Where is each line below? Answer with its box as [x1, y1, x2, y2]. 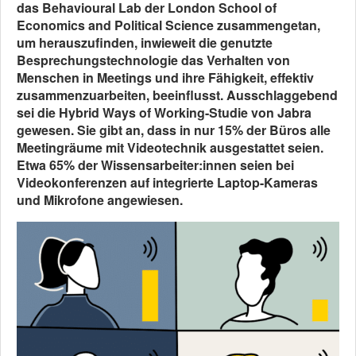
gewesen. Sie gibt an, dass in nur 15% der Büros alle [17, 121, 331, 139]
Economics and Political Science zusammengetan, [17, 16, 320, 34]
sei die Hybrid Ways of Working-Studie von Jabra [17, 103, 311, 122]
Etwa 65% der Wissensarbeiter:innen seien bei [17, 156, 294, 174]
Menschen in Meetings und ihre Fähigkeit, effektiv [17, 68, 314, 87]
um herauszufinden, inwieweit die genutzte [17, 33, 273, 52]
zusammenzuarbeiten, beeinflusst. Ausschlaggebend [17, 86, 338, 104]
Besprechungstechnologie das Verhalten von [17, 51, 290, 69]
